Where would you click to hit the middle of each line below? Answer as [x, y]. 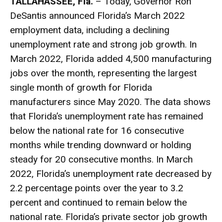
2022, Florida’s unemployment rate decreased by [111, 174]
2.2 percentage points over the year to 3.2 [97, 188]
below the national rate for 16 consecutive [97, 131]
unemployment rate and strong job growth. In [103, 45]
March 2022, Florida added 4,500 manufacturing [111, 59]
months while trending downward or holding [101, 145]
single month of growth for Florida [81, 88]
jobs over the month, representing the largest [103, 73]
